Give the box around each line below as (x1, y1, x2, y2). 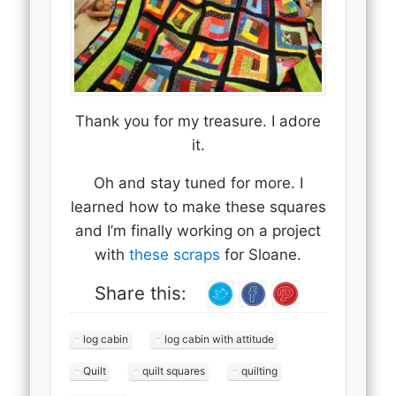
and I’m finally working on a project (75, 221, 321, 240)
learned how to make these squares (70, 197, 326, 216)
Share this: (94, 281, 187, 304)
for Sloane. (220, 245, 301, 263)
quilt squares (142, 363, 206, 377)
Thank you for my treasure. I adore (75, 111, 321, 130)
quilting (241, 363, 278, 377)
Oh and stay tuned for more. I (93, 173, 303, 192)
